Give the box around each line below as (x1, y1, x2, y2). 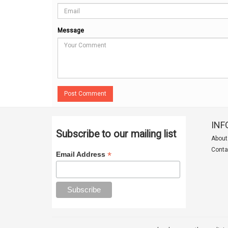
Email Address (55, 150, 107, 158)
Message (58, 27, 84, 34)
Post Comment (78, 90, 106, 97)
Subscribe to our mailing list (55, 128, 176, 140)
